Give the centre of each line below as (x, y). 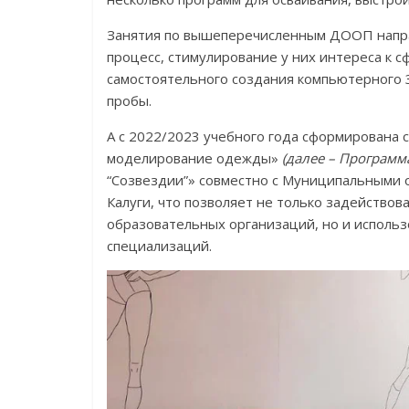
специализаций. (159, 246)
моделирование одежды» (194, 158)
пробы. (129, 100)
